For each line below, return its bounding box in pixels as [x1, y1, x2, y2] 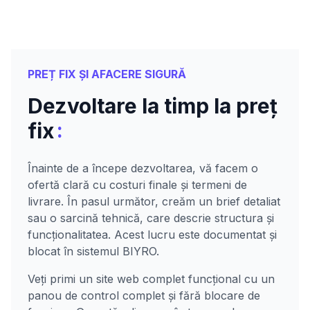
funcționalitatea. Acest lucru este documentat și [28, 227, 277, 241]
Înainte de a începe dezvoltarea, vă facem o [28, 161, 258, 175]
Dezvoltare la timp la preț [28, 93, 277, 118]
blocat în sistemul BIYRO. [28, 244, 159, 258]
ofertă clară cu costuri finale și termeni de [28, 177, 247, 192]
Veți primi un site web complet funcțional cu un [28, 271, 275, 286]
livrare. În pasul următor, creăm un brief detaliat [28, 194, 280, 208]
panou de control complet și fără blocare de [28, 288, 260, 302]
